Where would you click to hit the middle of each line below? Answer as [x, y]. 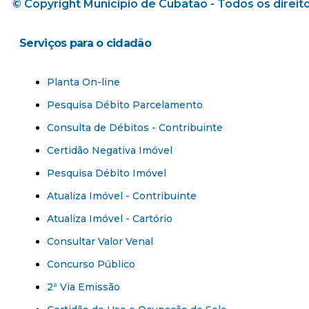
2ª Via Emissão [83, 287]
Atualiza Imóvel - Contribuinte [122, 196]
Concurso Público [91, 265]
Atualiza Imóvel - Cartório [110, 219]
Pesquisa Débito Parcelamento [125, 105]
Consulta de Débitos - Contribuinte [135, 128]
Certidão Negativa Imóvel [110, 151]
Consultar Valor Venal [100, 242]
